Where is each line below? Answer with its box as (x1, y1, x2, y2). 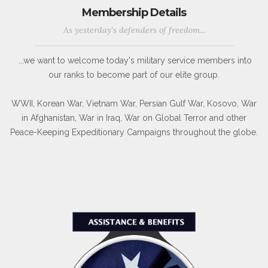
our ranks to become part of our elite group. (48, 69, 220, 80)
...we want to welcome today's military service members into (16, 55, 252, 65)
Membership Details (82, 5, 186, 19)
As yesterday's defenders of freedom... (63, 24, 205, 35)
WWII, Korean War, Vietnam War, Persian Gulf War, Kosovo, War (11, 98, 257, 108)
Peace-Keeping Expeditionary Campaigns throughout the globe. (10, 127, 258, 137)
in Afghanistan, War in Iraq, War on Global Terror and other (22, 112, 246, 123)
